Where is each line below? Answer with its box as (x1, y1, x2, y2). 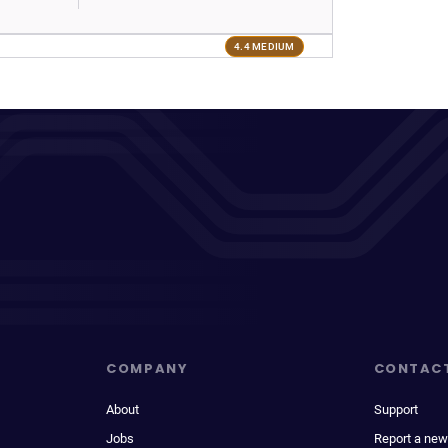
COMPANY (106, 359, 189, 378)
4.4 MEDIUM (234, 40, 295, 52)
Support (373, 402, 418, 417)
